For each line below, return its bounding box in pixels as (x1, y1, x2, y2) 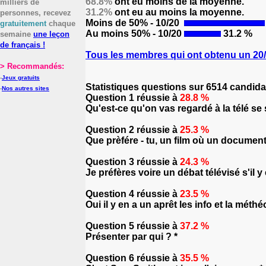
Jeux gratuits (2, 74, 40, 81)
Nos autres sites (2, 85, 49, 91)
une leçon (33, 30, 69, 39)
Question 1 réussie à (85, 93, 180, 103)
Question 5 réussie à (85, 221, 180, 231)
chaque (46, 19, 75, 28)
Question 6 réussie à (85, 253, 180, 263)
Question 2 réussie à (85, 125, 180, 135)
